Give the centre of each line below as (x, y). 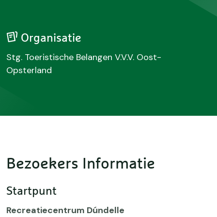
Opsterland (29, 70)
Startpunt (32, 191)
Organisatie (50, 38)
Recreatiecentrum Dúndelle (66, 210)
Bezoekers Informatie (81, 164)
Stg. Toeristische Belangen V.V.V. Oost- (84, 57)
